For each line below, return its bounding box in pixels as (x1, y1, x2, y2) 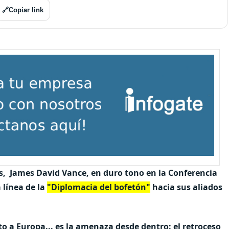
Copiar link (9, 6, 43, 14)
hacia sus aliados (150, 181, 222, 193)
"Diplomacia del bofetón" (47, 181, 150, 193)
